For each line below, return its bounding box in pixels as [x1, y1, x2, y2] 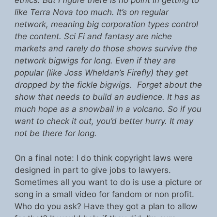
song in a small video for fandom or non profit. [15, 189, 194, 199]
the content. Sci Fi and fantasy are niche [15, 31, 172, 42]
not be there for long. [15, 128, 97, 139]
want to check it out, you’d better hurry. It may [15, 116, 193, 126]
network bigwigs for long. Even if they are [15, 56, 176, 66]
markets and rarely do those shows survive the [15, 44, 197, 54]
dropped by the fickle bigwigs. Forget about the [15, 80, 202, 90]
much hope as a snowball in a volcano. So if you [15, 104, 201, 114]
